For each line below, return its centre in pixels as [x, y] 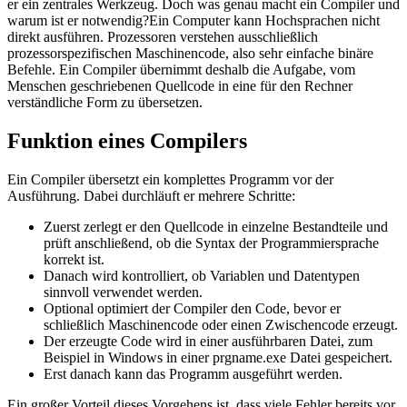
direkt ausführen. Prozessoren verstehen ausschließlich [163, 37]
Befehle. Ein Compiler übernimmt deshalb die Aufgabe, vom [181, 70]
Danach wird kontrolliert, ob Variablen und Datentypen [202, 275]
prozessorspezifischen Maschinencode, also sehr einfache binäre [190, 54]
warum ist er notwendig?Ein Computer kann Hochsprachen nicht [194, 21]
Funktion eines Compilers [127, 141]
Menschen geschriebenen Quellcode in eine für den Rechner [180, 86]
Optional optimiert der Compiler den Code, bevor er [192, 308]
